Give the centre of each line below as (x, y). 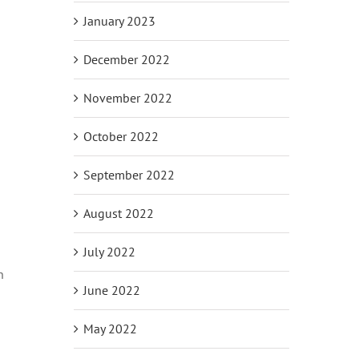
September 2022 (129, 174)
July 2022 (109, 251)
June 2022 (111, 290)
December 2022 (126, 59)
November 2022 (127, 97)
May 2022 (110, 328)
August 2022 (118, 213)
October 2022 (121, 136)
